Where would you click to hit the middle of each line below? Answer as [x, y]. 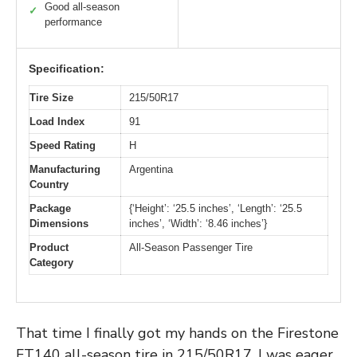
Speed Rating [63, 145]
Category [51, 262]
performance [73, 22]
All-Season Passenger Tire [191, 247]
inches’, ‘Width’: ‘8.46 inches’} [198, 223]
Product [49, 247]
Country [49, 184]
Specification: [67, 68]
